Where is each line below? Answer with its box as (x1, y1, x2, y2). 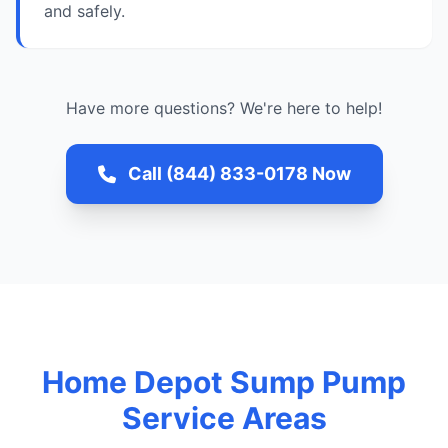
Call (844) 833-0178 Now (127, 163, 351, 184)
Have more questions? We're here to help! (66, 98, 382, 118)
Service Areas (121, 400, 327, 436)
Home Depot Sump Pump (42, 364, 406, 400)
